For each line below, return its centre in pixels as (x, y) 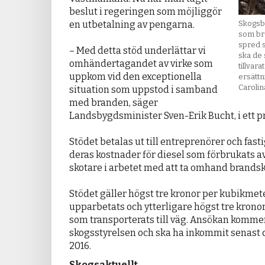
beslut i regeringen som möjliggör (146, 12)
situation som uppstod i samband (143, 90)
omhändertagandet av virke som (141, 64)
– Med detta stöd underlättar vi (138, 51)
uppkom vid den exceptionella (135, 77)
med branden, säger (114, 103)
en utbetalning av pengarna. (132, 25)
